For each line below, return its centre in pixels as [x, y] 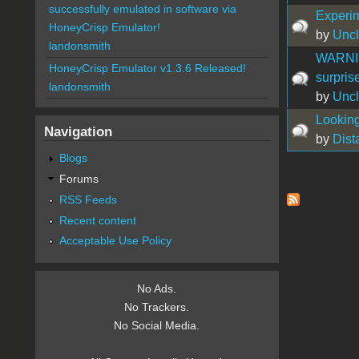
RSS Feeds [88, 199]
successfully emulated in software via [142, 9]
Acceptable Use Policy [115, 241]
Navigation [78, 132]
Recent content [97, 220]
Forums [79, 178]
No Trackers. [157, 307]
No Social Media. [157, 326]
